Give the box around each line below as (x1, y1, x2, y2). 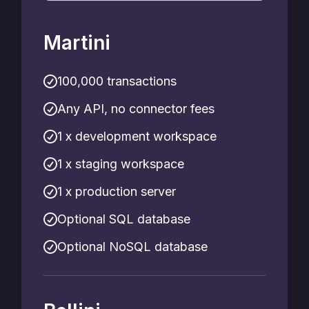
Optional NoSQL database (57, 239, 208, 254)
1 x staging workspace (57, 157, 184, 171)
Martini (43, 31, 110, 54)
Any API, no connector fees (57, 101, 215, 116)
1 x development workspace (57, 129, 217, 143)
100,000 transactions (57, 74, 177, 88)
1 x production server (57, 184, 176, 199)
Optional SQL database (57, 212, 190, 226)
